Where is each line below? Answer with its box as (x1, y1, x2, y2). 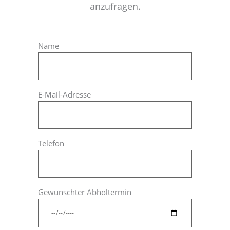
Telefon (38, 138, 64, 148)
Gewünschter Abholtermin (38, 187, 131, 197)
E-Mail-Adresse (38, 89, 91, 100)
